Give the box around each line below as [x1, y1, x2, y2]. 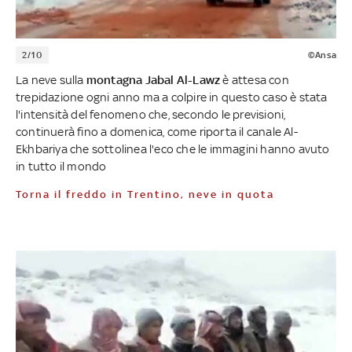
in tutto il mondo [16, 159, 107, 173]
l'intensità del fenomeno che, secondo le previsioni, [16, 107, 286, 121]
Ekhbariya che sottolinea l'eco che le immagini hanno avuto [16, 141, 330, 156]
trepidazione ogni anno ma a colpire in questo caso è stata [16, 90, 328, 104]
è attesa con [222, 72, 289, 86]
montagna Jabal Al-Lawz [86, 72, 223, 86]
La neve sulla [16, 72, 86, 86]
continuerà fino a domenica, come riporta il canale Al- [16, 124, 298, 138]
